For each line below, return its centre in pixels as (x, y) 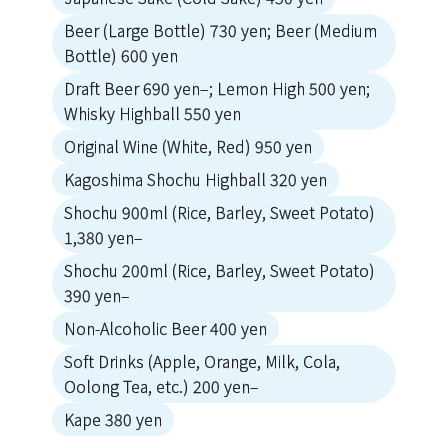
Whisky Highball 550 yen (152, 113)
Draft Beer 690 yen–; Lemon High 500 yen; (217, 88)
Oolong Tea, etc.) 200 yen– (161, 386)
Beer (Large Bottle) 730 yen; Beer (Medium (220, 30)
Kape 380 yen (113, 419)
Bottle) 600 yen (121, 55)
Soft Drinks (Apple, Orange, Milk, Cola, (202, 361)
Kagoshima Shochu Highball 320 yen (195, 179)
